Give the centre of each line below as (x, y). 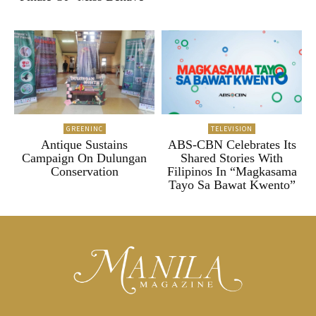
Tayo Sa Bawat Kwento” (232, 185)
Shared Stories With (232, 158)
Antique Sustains (84, 145)
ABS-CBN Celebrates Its (232, 145)
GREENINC (84, 129)
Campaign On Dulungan (84, 158)
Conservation (84, 172)
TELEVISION (232, 129)
